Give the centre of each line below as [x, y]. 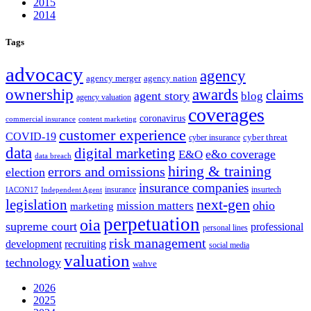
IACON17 [22, 190]
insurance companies [194, 188]
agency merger [114, 78]
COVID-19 [31, 137]
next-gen [223, 205]
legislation [36, 205]
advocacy [44, 75]
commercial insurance [41, 119]
